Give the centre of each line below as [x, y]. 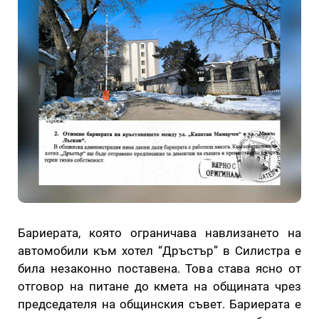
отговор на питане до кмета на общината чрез [159, 286]
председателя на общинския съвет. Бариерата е [159, 304]
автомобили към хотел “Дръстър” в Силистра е [159, 250]
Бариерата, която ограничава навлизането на [159, 232]
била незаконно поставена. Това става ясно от [159, 268]
